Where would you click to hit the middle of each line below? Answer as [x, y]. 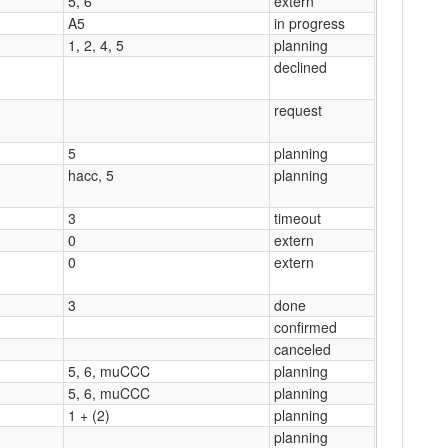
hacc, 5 [91, 174]
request [298, 109]
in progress [309, 22]
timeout [297, 217]
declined [300, 66]
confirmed [305, 326]
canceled [302, 348]
